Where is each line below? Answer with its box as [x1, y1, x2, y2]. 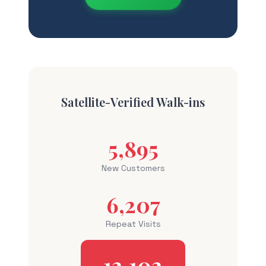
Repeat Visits [105, 218, 161, 229]
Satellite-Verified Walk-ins [61, 94, 205, 110]
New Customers [101, 163, 165, 173]
